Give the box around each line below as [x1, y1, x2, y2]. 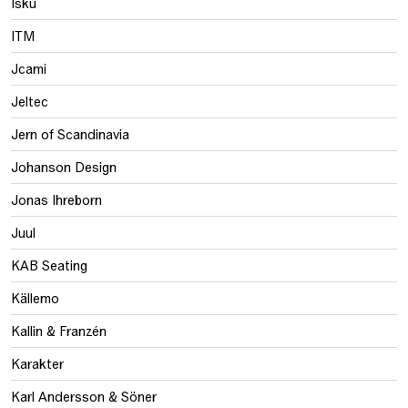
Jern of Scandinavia [11, 126, 129, 142]
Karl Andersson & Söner [11, 388, 157, 404]
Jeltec [11, 93, 48, 109]
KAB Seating [11, 257, 87, 273]
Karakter [11, 355, 64, 372]
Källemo [11, 290, 59, 306]
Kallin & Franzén [11, 322, 107, 339]
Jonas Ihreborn [11, 191, 102, 208]
